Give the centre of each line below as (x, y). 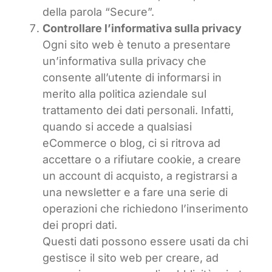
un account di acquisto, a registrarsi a (140, 176)
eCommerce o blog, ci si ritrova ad (131, 143)
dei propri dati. (80, 225)
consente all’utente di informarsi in (132, 78)
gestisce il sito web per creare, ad (131, 258)
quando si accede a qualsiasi (117, 127)
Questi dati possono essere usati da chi (145, 242)
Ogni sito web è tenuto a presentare (137, 45)
